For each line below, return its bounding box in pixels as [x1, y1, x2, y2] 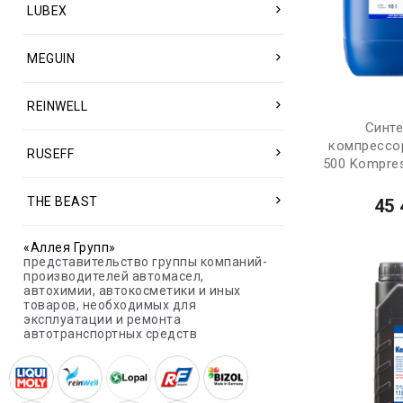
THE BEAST [27, 194, 98, 209]
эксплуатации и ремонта [23, 312, 181, 327]
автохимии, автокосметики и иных [23, 283, 241, 298]
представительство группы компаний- [23, 255, 267, 269]
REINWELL [27, 99, 87, 113]
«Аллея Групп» [23, 240, 116, 255]
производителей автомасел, [23, 269, 204, 283]
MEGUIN [27, 51, 75, 66]
